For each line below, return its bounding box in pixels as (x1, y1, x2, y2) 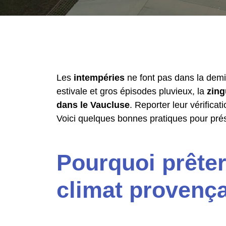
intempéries (74, 73, 125, 83)
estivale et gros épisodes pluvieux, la (56, 86, 207, 96)
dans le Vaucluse (56, 100, 130, 110)
